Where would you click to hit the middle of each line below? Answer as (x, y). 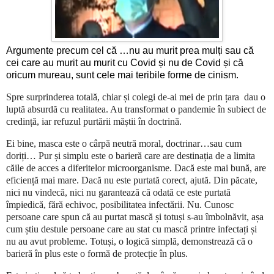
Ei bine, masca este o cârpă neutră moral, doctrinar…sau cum (124, 143)
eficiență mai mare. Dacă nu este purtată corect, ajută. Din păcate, (132, 180)
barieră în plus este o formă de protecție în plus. (97, 253)
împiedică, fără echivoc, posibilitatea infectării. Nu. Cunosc (120, 204)
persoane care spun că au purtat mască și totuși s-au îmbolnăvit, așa (135, 217)
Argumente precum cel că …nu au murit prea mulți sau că (130, 50)
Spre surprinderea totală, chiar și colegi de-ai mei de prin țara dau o (136, 97)
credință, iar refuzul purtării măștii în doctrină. (94, 121)
